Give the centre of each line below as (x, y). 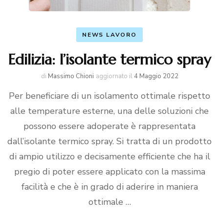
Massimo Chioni (71, 76)
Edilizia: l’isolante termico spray (109, 59)
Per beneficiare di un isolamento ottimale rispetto (109, 96)
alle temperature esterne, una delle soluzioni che (109, 111)
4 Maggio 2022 (156, 76)
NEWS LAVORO (109, 35)
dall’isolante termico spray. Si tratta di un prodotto (109, 141)
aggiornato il (115, 76)
